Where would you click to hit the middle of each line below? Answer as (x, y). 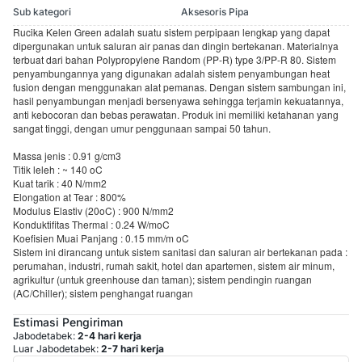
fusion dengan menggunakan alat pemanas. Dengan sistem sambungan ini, (179, 87)
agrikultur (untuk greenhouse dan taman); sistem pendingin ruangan (162, 280)
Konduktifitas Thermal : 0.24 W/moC (91, 225)
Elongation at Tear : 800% (69, 197)
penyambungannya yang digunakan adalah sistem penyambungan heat (171, 74)
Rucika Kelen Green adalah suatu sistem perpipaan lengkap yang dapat (171, 32)
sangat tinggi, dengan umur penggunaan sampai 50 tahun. (142, 128)
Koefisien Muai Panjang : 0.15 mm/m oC (101, 238)
